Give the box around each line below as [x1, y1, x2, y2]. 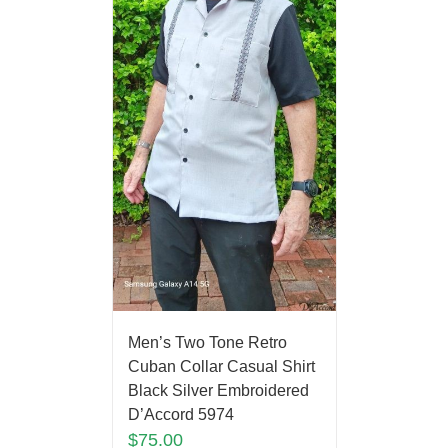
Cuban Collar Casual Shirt [127, 357, 315, 375]
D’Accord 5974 [127, 405, 234, 423]
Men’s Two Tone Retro [127, 333, 287, 351]
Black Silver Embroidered [127, 381, 309, 399]
